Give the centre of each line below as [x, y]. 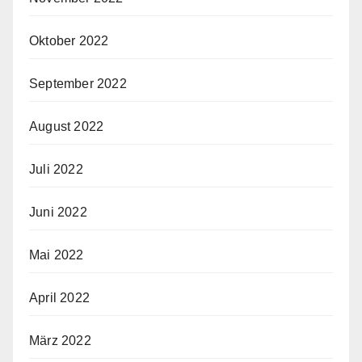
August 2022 [67, 127]
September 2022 [78, 84]
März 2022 [60, 341]
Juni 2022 [58, 213]
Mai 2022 [57, 255]
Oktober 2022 [69, 41]
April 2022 [59, 298]
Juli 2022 [56, 170]
